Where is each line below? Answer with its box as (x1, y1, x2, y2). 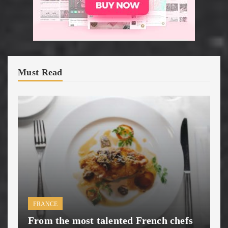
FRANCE (33, 201, 58, 208)
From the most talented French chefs (28, 215, 193, 226)
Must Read (18, 67, 63, 77)
